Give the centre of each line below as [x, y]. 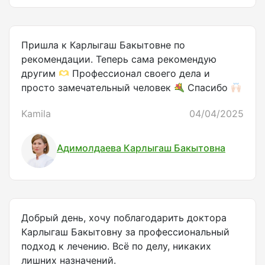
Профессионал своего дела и [140, 74]
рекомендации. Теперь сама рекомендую [119, 59]
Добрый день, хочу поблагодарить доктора [124, 218]
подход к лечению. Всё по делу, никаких [116, 246]
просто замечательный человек [98, 88]
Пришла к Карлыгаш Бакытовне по [103, 45]
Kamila [36, 114]
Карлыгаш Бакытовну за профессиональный [125, 232]
